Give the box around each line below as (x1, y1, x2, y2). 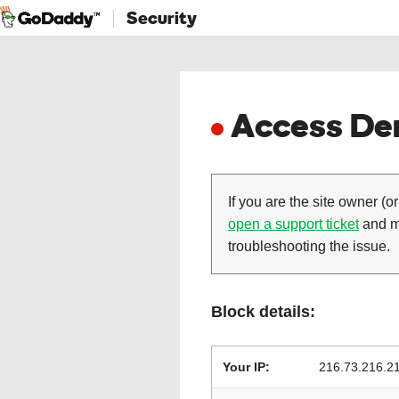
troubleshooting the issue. (228, 239, 390, 254)
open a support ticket (228, 216, 359, 232)
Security (126, 5, 197, 29)
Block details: (211, 303, 315, 321)
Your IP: (223, 360, 270, 374)
